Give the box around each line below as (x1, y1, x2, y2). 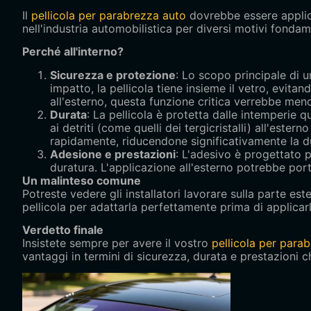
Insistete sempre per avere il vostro (22, 236, 212, 251)
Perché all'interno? (22, 44, 124, 59)
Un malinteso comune (22, 173, 141, 187)
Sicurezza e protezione (50, 67, 176, 82)
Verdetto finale (22, 223, 103, 237)
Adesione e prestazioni (50, 146, 176, 161)
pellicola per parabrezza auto (31, 8, 186, 22)
